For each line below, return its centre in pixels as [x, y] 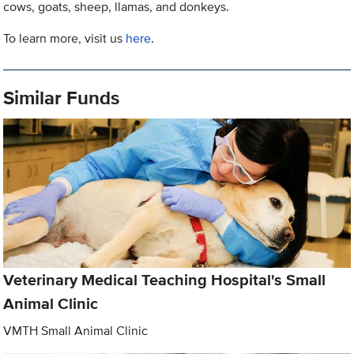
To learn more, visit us [65, 39]
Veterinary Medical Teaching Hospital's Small [165, 279]
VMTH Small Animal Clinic [76, 330]
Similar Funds [62, 98]
